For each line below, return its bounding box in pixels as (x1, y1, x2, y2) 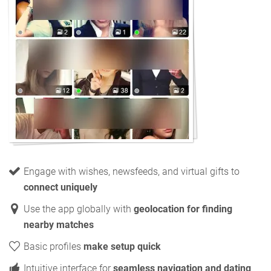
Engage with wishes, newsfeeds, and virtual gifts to (24, 166, 240, 177)
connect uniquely (24, 181, 97, 193)
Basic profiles (24, 241, 83, 252)
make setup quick (83, 241, 161, 252)
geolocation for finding (134, 203, 232, 215)
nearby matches (24, 219, 94, 230)
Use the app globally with (24, 203, 134, 215)
